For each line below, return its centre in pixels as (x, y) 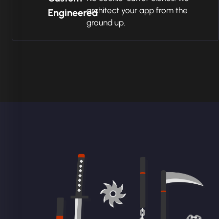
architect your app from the (137, 10)
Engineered (73, 12)
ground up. (106, 22)
